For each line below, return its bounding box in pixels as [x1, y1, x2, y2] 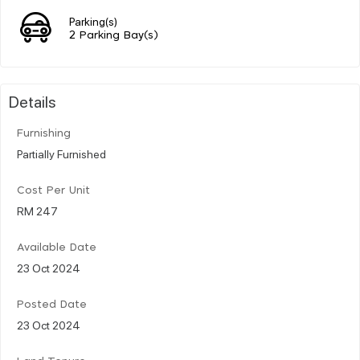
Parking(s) [69, 13, 117, 28]
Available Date [17, 242, 96, 253]
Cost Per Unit [17, 185, 90, 196]
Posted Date [17, 299, 87, 310]
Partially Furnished [17, 145, 106, 161]
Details [9, 90, 56, 112]
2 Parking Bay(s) [69, 30, 158, 41]
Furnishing [17, 128, 71, 139]
